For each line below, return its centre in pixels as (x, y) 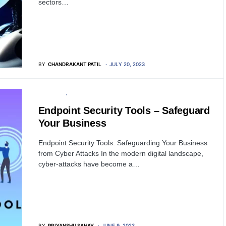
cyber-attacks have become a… (89, 164)
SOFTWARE (52, 92)
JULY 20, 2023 (127, 64)
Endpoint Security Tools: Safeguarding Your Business (123, 143)
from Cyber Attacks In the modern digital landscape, (121, 153)
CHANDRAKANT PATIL (74, 64)
